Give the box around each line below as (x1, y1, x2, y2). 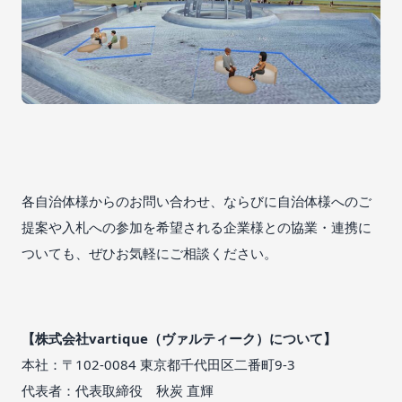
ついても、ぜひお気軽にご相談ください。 (22, 244, 277, 263)
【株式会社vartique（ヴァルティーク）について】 (22, 329, 336, 348)
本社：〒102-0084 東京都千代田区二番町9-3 (22, 355, 295, 374)
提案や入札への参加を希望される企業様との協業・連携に (22, 218, 371, 237)
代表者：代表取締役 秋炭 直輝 (22, 381, 214, 400)
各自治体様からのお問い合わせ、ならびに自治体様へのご (22, 192, 371, 211)
